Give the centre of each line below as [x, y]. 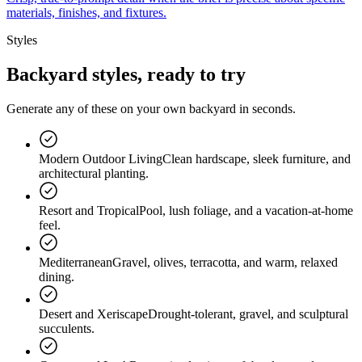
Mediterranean [76, 263]
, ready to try [192, 75]
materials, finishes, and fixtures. [86, 13]
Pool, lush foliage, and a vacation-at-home [246, 211]
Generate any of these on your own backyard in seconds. [151, 109]
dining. [57, 277]
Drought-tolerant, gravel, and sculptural [248, 314]
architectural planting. [94, 174]
